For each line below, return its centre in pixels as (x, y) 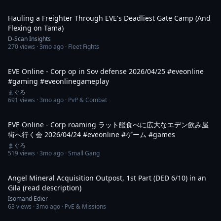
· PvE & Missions (83, 206)
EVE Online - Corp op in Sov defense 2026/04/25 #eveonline (68, 71)
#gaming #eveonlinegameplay (58, 81)
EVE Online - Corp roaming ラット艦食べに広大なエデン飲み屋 (108, 125)
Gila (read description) (45, 188)
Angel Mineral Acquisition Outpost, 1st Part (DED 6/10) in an (107, 178)
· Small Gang (82, 153)
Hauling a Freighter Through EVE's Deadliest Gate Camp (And (109, 18)
